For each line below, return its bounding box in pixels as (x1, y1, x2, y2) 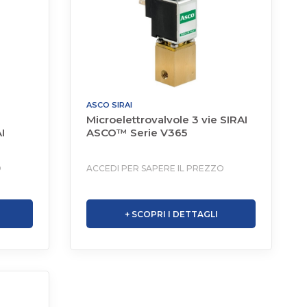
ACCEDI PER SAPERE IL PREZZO (86, 163, 225, 173)
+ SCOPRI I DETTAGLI (124, 209, 218, 220)
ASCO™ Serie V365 (86, 126, 188, 139)
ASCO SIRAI (86, 100, 133, 110)
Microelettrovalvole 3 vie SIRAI (86, 113, 248, 126)
